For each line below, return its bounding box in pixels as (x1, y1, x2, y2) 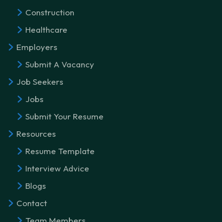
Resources (16, 128, 56, 139)
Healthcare (25, 24, 67, 35)
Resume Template (25, 145, 95, 156)
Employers (16, 41, 57, 52)
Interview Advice (25, 163, 89, 173)
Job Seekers (16, 76, 63, 87)
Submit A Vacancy (25, 58, 94, 69)
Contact (16, 197, 47, 208)
